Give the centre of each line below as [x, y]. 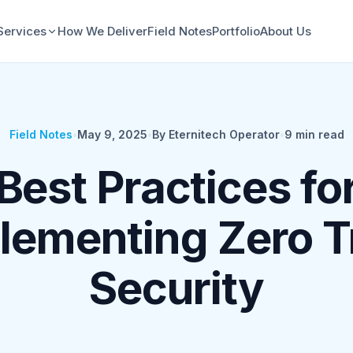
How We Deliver [103, 31]
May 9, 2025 [112, 134]
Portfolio [236, 31]
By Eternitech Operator [216, 134]
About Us [286, 31]
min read [318, 134]
